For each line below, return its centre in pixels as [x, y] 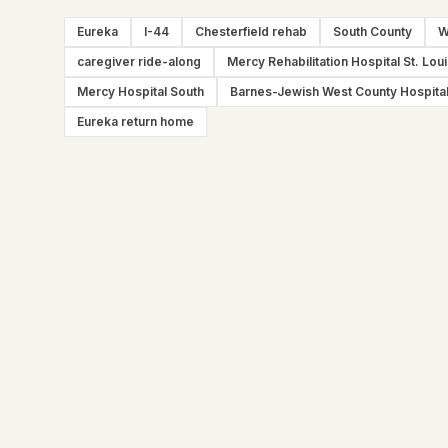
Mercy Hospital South [140, 91]
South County [372, 31]
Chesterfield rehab [251, 31]
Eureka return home [135, 121]
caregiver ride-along [139, 61]
